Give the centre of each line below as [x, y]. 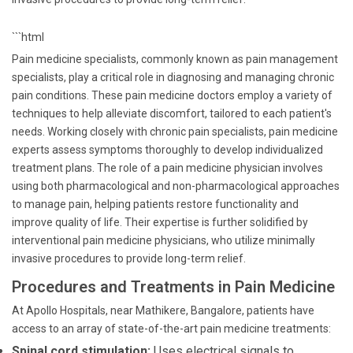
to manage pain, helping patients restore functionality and [155, 204]
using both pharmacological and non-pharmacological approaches [176, 186]
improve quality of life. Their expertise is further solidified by [160, 222]
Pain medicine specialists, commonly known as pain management [175, 59]
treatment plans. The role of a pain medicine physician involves [167, 168]
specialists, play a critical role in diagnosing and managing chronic [173, 77]
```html [28, 37]
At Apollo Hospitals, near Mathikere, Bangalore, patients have [163, 310]
